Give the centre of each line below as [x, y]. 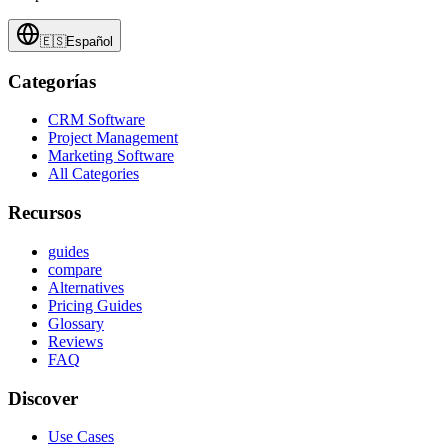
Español [89, 41]
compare [75, 269]
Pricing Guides [95, 305]
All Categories [93, 174]
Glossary [76, 323]
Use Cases [81, 437]
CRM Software [96, 120]
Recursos [44, 213]
